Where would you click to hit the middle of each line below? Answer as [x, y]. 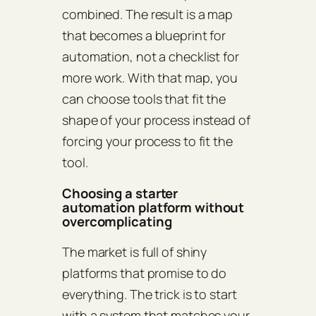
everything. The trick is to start [150, 294]
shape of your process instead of [156, 120]
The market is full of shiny [135, 252]
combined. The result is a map [148, 14]
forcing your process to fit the [147, 141]
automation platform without [153, 207]
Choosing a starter [120, 193]
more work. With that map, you [150, 78]
